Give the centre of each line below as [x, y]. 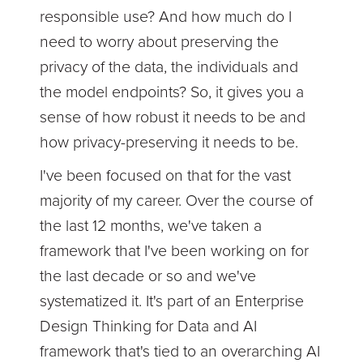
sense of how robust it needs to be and [173, 117]
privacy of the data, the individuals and [169, 67]
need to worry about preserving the [160, 42]
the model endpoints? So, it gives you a [172, 92]
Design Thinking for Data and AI [149, 326]
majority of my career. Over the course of [177, 201]
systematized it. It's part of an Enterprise [172, 301]
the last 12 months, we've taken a [151, 226]
